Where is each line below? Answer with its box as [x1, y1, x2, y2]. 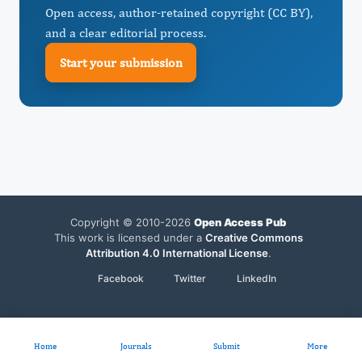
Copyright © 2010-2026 [70, 216, 194, 229]
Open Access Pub [194, 216, 286, 229]
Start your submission [59, 54, 183, 70]
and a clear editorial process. [45, 25, 206, 40]
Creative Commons [204, 231, 303, 244]
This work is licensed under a [53, 231, 205, 244]
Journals [120, 341, 152, 351]
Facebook [97, 272, 144, 284]
